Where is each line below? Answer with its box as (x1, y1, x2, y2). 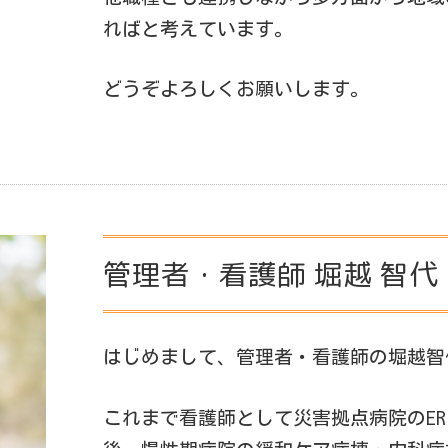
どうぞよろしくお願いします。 (102, 79, 369, 99)
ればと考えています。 (102, 18, 293, 38)
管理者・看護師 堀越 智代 (102, 253, 438, 294)
